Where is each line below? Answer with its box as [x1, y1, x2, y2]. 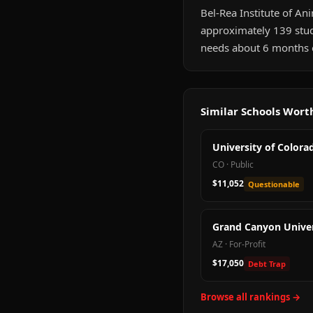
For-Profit [229, 238, 265, 250]
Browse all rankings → [201, 291, 300, 303]
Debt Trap [248, 259, 286, 269]
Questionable [248, 179, 300, 189]
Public [231, 159, 254, 170]
